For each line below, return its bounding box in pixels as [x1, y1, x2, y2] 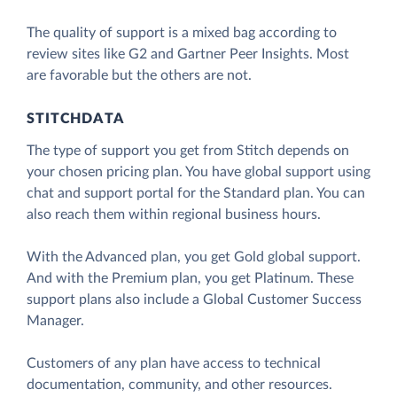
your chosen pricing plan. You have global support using [27, 165, 370, 180]
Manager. [27, 314, 84, 329]
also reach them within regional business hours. [27, 207, 321, 222]
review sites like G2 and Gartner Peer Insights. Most [27, 47, 349, 62]
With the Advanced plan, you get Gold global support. [27, 250, 361, 265]
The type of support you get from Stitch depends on [27, 144, 349, 159]
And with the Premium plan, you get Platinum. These [27, 271, 354, 286]
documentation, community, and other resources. [27, 378, 332, 393]
